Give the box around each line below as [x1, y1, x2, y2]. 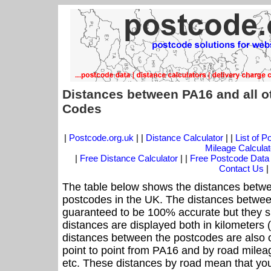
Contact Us [219, 163, 266, 174]
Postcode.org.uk [68, 132, 134, 143]
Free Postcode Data [190, 153, 269, 164]
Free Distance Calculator [80, 153, 178, 164]
